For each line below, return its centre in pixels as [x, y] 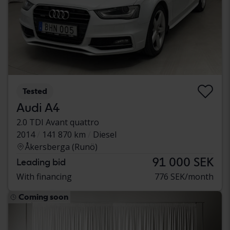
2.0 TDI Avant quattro [58, 122]
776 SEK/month [184, 176]
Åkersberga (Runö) [61, 147]
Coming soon [43, 197]
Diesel [105, 134]
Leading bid [41, 162]
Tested [35, 91]
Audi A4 [38, 107]
